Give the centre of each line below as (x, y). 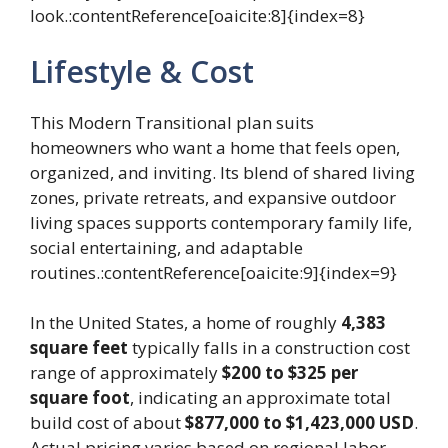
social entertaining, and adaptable (166, 247)
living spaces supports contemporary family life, (221, 222)
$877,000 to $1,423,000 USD (299, 423)
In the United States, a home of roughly (185, 323)
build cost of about (107, 423)
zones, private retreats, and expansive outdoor (213, 197)
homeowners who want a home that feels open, (215, 147)
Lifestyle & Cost (142, 71)
